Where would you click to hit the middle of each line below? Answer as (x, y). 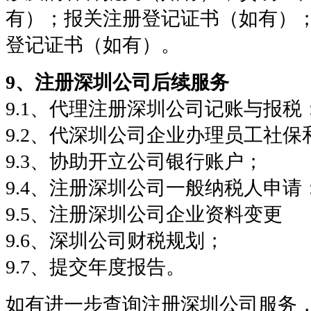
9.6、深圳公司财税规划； (115, 240)
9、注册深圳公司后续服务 (117, 82)
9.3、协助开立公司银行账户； (134, 161)
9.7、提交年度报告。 (95, 267)
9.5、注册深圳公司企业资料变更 (144, 214)
